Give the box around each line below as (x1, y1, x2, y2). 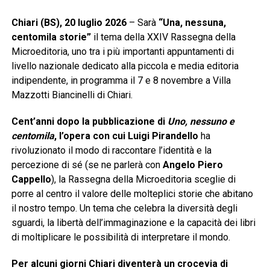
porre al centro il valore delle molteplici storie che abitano (11, 188, 253, 200)
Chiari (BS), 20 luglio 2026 (11, 17, 127, 29)
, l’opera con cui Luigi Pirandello (54, 130, 198, 142)
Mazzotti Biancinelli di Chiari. (11, 89, 133, 101)
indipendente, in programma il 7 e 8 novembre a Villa (11, 75, 231, 87)
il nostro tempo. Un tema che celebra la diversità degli (11, 202, 237, 215)
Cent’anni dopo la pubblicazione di (11, 116, 168, 128)
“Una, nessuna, (158, 17, 226, 29)
